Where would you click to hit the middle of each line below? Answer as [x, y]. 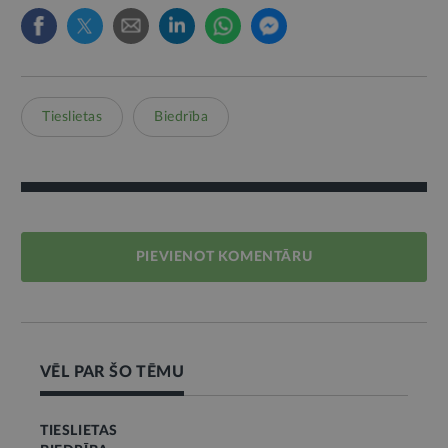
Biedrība [181, 117]
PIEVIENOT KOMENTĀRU [224, 257]
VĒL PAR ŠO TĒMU [112, 372]
